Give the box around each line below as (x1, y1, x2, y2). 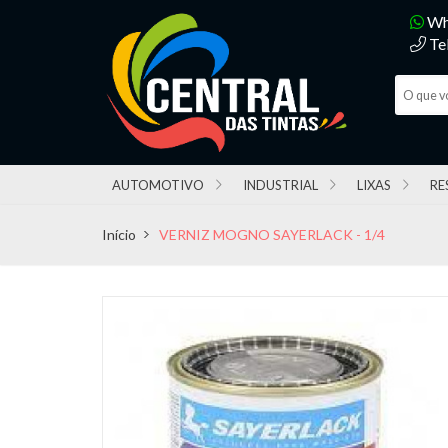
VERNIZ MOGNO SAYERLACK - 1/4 (159, 226, 385, 243)
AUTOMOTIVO (112, 177, 204, 193)
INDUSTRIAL (243, 177, 318, 193)
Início (102, 226, 136, 243)
